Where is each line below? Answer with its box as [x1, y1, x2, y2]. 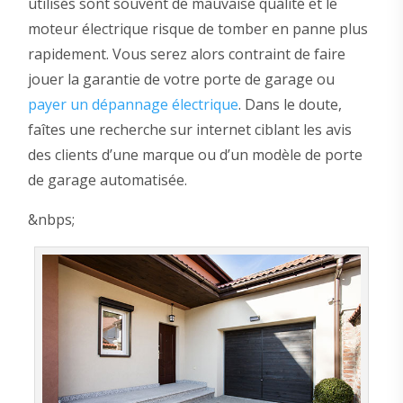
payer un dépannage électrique [27, 94, 238, 115]
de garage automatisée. [27, 170, 187, 191]
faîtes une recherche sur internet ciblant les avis [27, 120, 352, 140]
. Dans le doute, [237, 94, 342, 115]
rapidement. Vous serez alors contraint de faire [27, 44, 345, 65]
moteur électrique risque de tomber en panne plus [27, 19, 368, 40]
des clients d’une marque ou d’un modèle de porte [27, 145, 363, 166]
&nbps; [27, 210, 75, 230]
